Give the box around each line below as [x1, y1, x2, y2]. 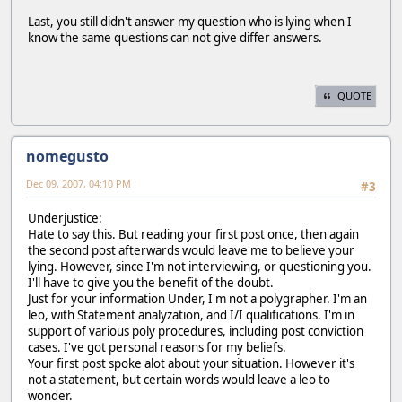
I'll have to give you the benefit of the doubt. [28, 274, 274, 291]
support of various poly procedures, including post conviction [28, 322, 363, 339]
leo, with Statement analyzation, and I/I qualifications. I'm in [28, 306, 354, 323]
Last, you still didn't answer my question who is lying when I [28, 13, 352, 31]
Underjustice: [28, 209, 102, 226]
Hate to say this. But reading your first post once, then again [28, 225, 359, 242]
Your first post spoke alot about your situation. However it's [28, 354, 354, 371]
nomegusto [26, 146, 109, 167]
